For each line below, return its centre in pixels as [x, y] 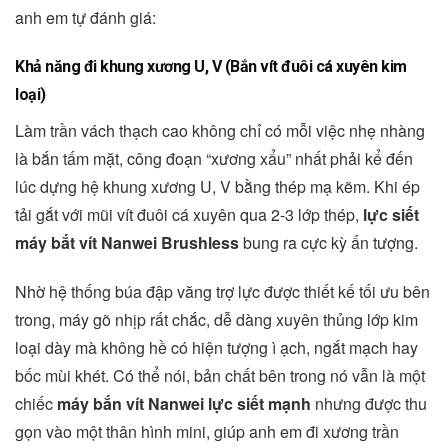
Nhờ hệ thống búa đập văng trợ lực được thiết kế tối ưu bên [222, 291]
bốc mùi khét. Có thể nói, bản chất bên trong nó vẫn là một [220, 375]
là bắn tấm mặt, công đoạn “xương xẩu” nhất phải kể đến [214, 158]
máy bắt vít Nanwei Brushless [127, 242]
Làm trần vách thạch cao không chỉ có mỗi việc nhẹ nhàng [220, 130]
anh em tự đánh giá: [85, 17]
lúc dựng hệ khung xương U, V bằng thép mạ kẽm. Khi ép [217, 186]
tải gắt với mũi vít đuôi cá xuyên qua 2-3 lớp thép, [189, 214]
